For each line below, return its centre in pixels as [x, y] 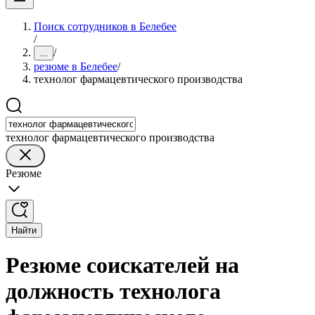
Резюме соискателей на [122, 265]
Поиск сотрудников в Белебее [105, 26]
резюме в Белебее [76, 66]
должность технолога [113, 291]
